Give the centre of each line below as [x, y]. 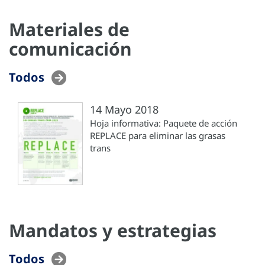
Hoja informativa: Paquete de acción [164, 123]
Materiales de [69, 29]
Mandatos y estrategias [113, 230]
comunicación [70, 49]
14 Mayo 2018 [124, 109]
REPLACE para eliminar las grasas [158, 135]
